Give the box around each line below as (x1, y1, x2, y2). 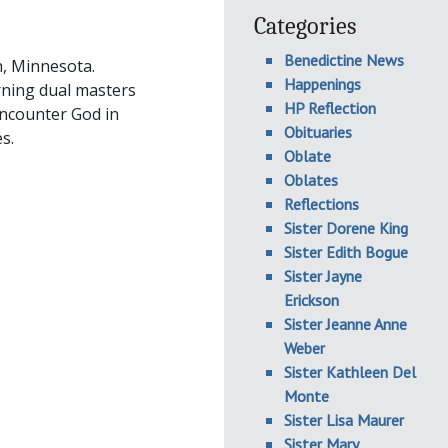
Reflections (284, 194, 359, 214)
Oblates (284, 170, 338, 190)
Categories (254, 12, 356, 40)
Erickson (284, 290, 339, 310)
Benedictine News (284, 50, 404, 70)
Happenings (284, 74, 361, 94)
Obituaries (284, 122, 352, 142)
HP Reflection (284, 98, 376, 118)
